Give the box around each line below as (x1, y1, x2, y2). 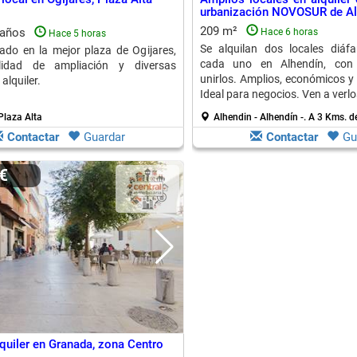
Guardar (84, 130, 125, 144)
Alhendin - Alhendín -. (213, 112, 308, 123)
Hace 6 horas (260, 26, 318, 37)
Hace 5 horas (48, 28, 106, 39)
